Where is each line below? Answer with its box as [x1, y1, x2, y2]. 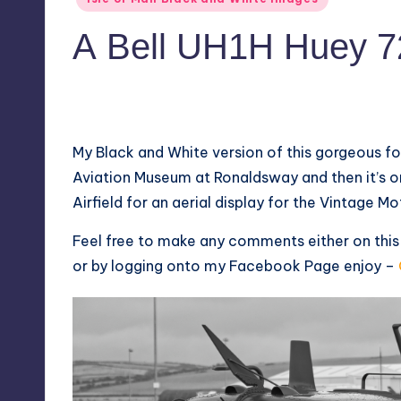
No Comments [236, 86, 325, 101]
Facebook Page [229, 257, 340, 276]
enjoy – [340, 257, 398, 276]
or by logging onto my [73, 257, 229, 276]
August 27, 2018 [92, 87, 192, 102]
